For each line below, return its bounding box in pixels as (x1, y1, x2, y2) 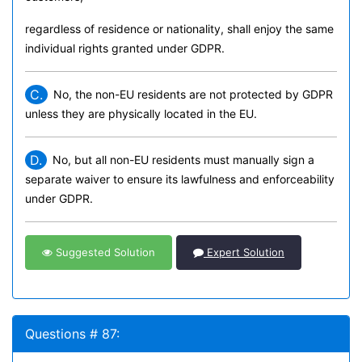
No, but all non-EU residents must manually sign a (53, 153, 314, 166)
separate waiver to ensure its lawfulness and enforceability (25, 172, 335, 186)
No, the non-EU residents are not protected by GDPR (53, 87, 333, 101)
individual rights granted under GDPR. (25, 41, 225, 55)
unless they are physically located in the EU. (25, 107, 257, 120)
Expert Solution (204, 246, 284, 259)
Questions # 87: (25, 326, 120, 342)
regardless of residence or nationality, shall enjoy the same (25, 22, 334, 36)
